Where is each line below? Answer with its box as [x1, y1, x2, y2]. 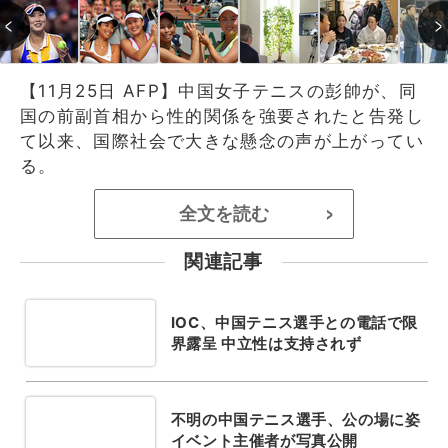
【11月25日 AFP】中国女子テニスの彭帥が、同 [20, 80, 417, 101]
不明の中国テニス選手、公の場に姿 [170, 409, 421, 429]
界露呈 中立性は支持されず [170, 333, 362, 353]
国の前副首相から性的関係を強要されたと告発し [20, 105, 424, 126]
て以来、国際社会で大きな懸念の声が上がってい [20, 130, 424, 151]
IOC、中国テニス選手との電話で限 [170, 312, 418, 332]
